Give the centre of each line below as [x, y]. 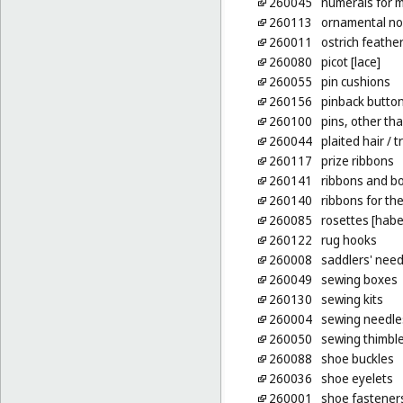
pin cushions [355, 82]
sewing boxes [359, 280]
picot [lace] [350, 62]
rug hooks [349, 240]
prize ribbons [357, 161]
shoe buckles [357, 359]
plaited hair [352, 141]
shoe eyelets [357, 379]
